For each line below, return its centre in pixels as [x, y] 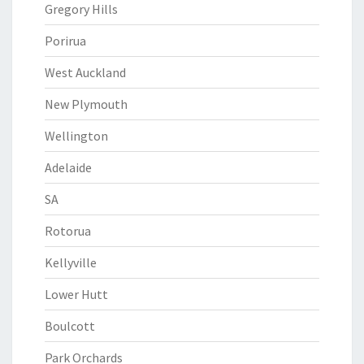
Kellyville [71, 262]
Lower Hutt [76, 294]
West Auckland [85, 72]
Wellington [76, 136]
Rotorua [68, 231]
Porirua [65, 41]
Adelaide [68, 167]
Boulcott [70, 326]
